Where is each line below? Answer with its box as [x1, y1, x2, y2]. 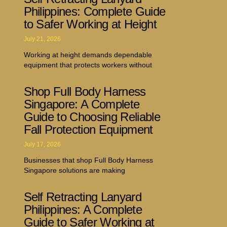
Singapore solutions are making [23, 166, 125, 174]
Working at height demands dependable [23, 50, 152, 59]
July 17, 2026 [23, 140, 61, 148]
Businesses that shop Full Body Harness [23, 156, 153, 164]
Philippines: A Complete [23, 202, 142, 216]
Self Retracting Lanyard [23, 190, 141, 204]
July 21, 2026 [23, 35, 61, 43]
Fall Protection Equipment [23, 122, 153, 136]
